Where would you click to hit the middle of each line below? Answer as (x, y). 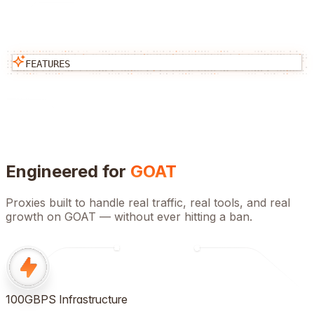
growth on (35, 216)
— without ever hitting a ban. (174, 216)
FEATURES (48, 63)
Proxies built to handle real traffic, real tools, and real (148, 202)
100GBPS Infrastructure (67, 299)
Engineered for (68, 171)
